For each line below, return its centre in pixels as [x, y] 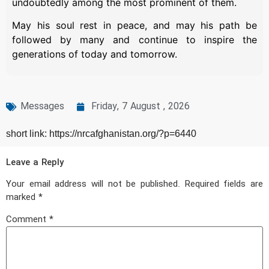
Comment [28, 219]
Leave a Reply [35, 163]
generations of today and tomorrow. [95, 54]
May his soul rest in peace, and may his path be [134, 25]
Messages [42, 107]
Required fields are [224, 185]
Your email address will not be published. [93, 185]
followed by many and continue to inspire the [134, 40]
